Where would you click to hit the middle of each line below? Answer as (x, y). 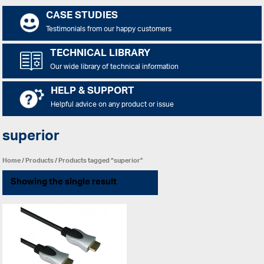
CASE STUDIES (82, 16)
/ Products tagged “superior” (99, 160)
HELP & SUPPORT (92, 92)
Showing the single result (63, 182)
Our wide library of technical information (114, 67)
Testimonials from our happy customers (108, 29)
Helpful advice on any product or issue (112, 105)
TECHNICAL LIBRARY (100, 54)
